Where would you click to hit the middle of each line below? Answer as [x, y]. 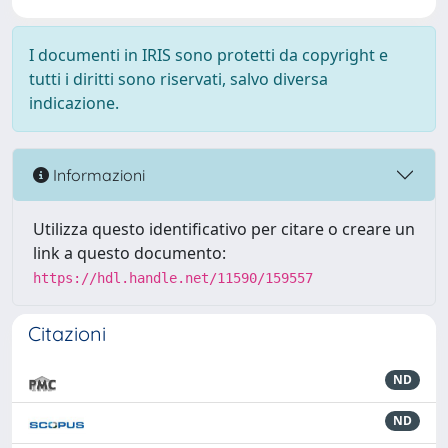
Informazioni [97, 174]
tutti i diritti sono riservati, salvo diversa [178, 79]
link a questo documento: [129, 253]
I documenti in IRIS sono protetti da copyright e [208, 55]
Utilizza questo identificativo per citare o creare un [224, 229]
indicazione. [74, 103]
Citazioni [67, 333]
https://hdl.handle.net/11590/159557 [173, 278]
